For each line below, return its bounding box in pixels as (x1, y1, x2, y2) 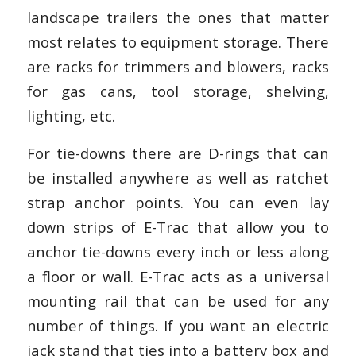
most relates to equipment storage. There (26, 32, 329, 52)
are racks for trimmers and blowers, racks (26, 56, 329, 77)
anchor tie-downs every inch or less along (26, 241, 329, 261)
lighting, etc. (26, 106, 115, 126)
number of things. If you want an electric (26, 315, 329, 335)
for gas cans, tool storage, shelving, (26, 81, 329, 102)
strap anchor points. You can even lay (26, 192, 329, 212)
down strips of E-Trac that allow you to (26, 216, 329, 237)
